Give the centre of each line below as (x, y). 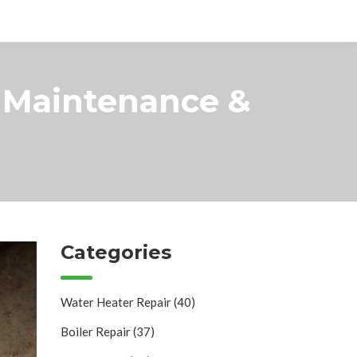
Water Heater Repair (117, 302)
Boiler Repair (97, 331)
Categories (116, 252)
